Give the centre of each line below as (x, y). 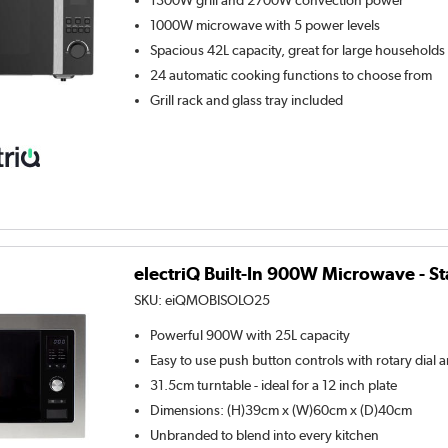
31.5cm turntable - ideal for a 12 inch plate (274, 384)
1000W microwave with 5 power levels (265, 25)
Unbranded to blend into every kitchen (265, 434)
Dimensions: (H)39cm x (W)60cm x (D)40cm (281, 409)
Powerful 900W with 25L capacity (250, 334)
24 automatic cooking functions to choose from (291, 75)
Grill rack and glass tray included (247, 100)
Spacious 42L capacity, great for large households (298, 50)
